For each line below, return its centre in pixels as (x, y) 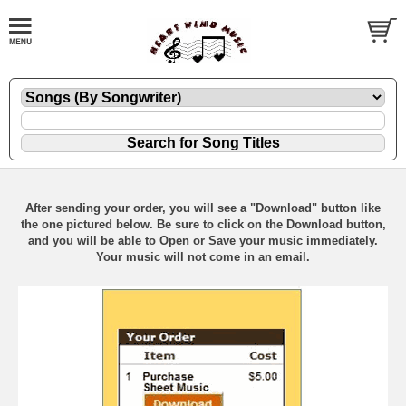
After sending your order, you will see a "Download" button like (203, 208)
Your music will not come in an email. (203, 256)
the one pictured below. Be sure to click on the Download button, (203, 224)
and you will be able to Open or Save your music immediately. (203, 240)
